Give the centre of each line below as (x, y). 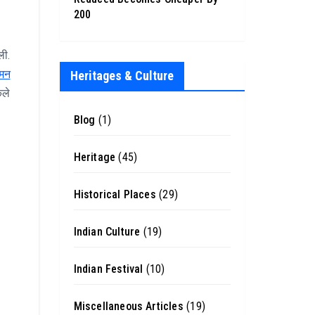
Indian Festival (108, 269)
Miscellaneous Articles (128, 306)
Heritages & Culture (122, 76)
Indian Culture (107, 232)
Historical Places (115, 194)
